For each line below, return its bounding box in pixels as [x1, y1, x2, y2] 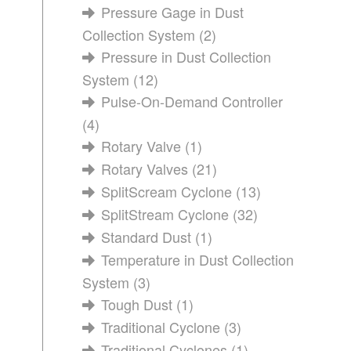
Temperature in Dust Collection [101, 249, 295, 270]
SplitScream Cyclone [101, 181, 233, 201]
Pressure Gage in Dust [101, 2, 244, 22]
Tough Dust [101, 294, 173, 314]
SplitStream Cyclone [101, 204, 230, 224]
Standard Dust [101, 226, 192, 247]
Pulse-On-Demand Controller [101, 91, 284, 111]
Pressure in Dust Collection [101, 46, 272, 67]
